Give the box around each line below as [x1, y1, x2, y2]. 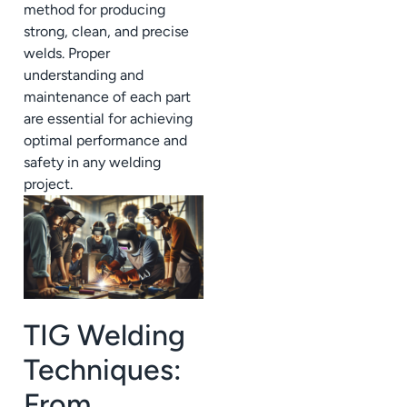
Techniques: [24, 352, 182, 387]
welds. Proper [24, 45, 110, 63]
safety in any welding [24, 154, 161, 172]
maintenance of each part [24, 88, 191, 106]
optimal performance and [24, 132, 187, 150]
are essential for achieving [24, 110, 193, 128]
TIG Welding [24, 317, 185, 352]
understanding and [24, 66, 144, 84]
